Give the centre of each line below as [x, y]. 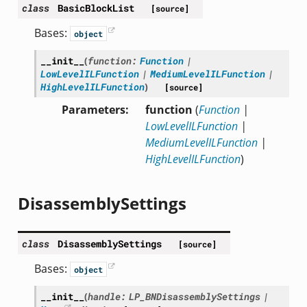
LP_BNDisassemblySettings [194, 297]
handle [104, 297]
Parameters [93, 110]
